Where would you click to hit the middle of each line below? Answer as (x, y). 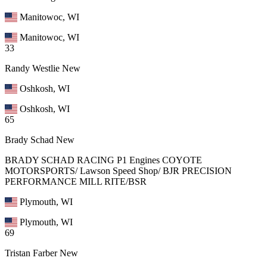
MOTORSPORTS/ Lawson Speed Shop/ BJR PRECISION (118, 170)
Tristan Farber (31, 253)
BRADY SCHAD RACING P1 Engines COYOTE (103, 160)
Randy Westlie (32, 68)
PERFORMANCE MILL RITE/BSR (76, 181)
